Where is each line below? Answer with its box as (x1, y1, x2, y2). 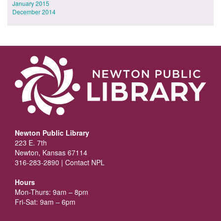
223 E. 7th (15, 138, 47, 148)
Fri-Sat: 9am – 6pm (15, 197, 75, 207)
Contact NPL (65, 157, 105, 168)
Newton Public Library (15, 128, 89, 138)
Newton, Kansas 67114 (15, 147, 87, 158)
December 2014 (12, 7, 56, 16)
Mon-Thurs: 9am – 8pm (15, 187, 88, 197)
